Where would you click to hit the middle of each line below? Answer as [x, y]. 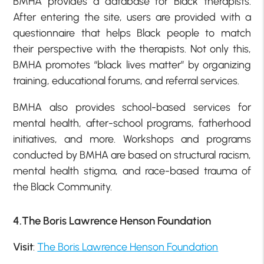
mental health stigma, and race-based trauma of [132, 171]
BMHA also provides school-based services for [132, 107]
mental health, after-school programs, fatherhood [132, 123]
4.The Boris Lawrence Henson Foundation [112, 220]
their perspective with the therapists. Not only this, [132, 49]
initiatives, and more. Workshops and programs [132, 139]
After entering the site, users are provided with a [132, 17]
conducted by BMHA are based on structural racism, [132, 155]
